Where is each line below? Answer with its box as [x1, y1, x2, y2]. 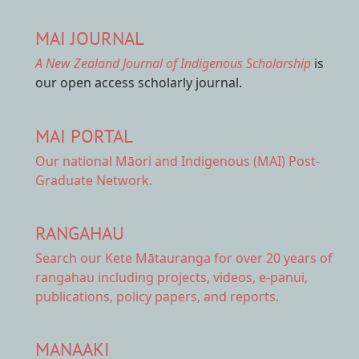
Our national [35, 151, 115, 170]
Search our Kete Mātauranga [35, 248, 211, 267]
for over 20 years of [211, 248, 333, 267]
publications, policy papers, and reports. [35, 287, 279, 305]
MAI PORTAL [35, 123, 133, 147]
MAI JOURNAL [35, 26, 144, 50]
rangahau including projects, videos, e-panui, [35, 268, 308, 286]
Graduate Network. [35, 171, 152, 189]
